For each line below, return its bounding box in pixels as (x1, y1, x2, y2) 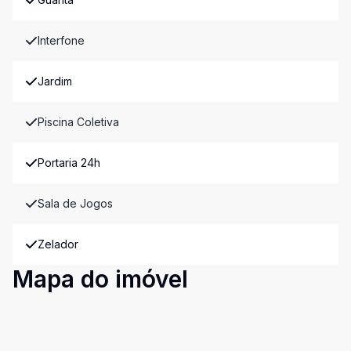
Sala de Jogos (38, 197, 113, 210)
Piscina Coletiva (38, 115, 119, 128)
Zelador (38, 237, 78, 251)
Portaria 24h (38, 156, 100, 169)
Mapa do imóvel (13, 265, 188, 293)
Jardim (38, 74, 72, 88)
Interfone (38, 34, 85, 47)
